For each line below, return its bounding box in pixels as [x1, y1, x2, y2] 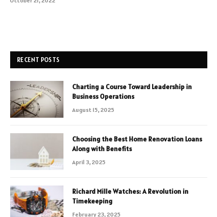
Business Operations [72, 92, 134, 101]
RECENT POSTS [17, 55, 60, 64]
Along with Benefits [72, 144, 132, 153]
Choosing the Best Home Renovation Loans [72, 134, 202, 143]
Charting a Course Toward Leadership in [72, 82, 192, 91]
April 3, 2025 [72, 158, 106, 166]
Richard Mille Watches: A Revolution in [72, 186, 188, 196]
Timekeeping [72, 196, 112, 205]
